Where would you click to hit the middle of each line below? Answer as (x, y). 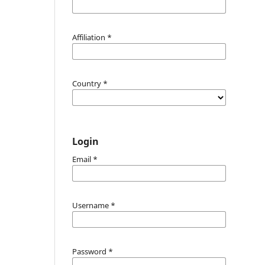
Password (90, 251)
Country (88, 83)
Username (91, 205)
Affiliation (90, 37)
